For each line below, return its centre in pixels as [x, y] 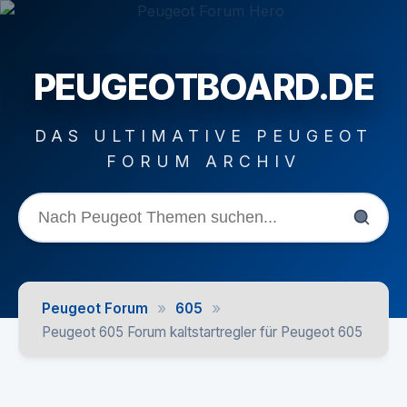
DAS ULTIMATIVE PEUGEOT [203, 135]
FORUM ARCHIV [203, 161]
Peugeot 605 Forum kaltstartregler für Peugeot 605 [202, 332]
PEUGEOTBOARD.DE [203, 86]
